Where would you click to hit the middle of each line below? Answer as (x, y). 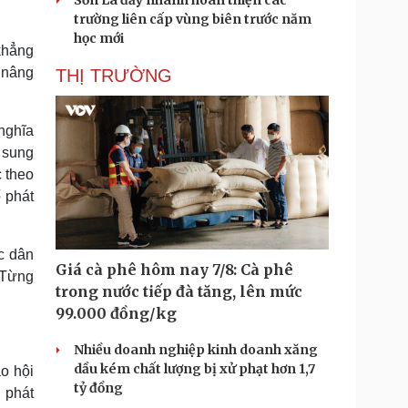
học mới (99, 38)
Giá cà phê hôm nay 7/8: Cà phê (174, 270)
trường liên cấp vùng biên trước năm (193, 19)
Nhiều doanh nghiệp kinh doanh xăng (196, 350)
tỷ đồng (98, 388)
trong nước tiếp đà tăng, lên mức (179, 291)
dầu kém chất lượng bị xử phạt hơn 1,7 (194, 369)
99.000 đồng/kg (116, 313)
